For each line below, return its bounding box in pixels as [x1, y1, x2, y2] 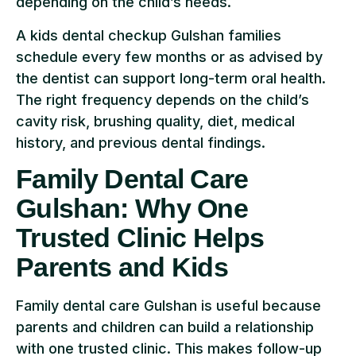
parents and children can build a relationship [16, 319, 314, 336]
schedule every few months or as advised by [16, 48, 323, 65]
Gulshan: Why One [16, 193, 249, 224]
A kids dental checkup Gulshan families [16, 26, 281, 44]
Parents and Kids [16, 252, 229, 283]
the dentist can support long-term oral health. [16, 69, 326, 87]
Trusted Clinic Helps [16, 222, 265, 253]
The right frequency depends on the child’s [16, 91, 309, 108]
